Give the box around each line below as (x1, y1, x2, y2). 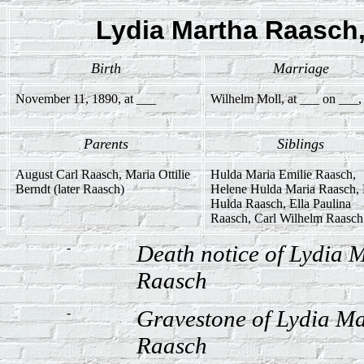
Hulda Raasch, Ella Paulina (210, 197, 351, 210)
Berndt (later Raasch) (15, 182, 124, 196)
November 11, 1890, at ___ (15, 92, 156, 106)
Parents (83, 136, 128, 152)
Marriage (272, 60, 329, 76)
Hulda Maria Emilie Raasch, (210, 167, 356, 181)
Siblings (277, 136, 324, 152)
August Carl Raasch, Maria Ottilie (15, 167, 190, 181)
